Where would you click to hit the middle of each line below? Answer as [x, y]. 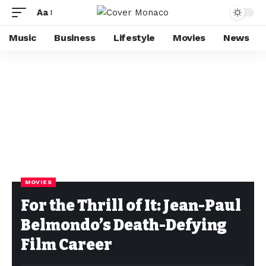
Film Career [66, 245]
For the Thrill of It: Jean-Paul [131, 206]
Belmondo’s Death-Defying [124, 225]
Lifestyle [134, 38]
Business [75, 38]
